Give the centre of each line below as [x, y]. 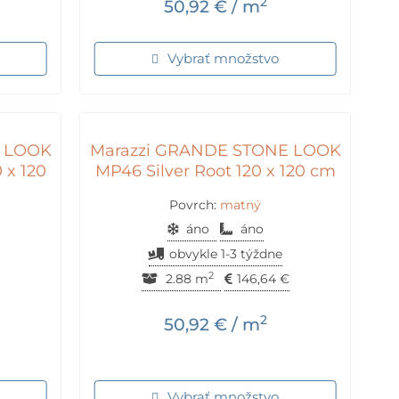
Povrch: [195, 204]
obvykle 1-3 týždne [225, 253]
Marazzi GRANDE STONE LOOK [215, 151]
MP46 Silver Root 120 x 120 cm [215, 171]
